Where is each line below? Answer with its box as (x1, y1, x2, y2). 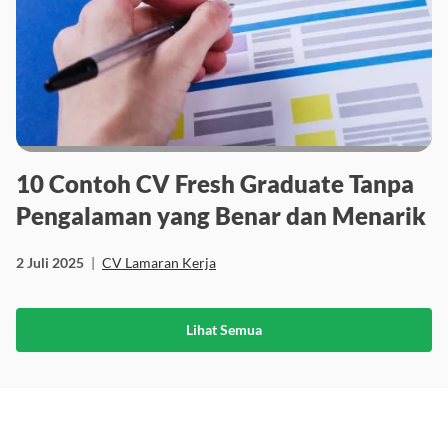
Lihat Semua (186, 320, 262, 338)
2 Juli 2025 (16, 253, 84, 271)
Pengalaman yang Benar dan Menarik (16, 200, 426, 230)
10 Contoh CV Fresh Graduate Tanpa (16, 168, 414, 198)
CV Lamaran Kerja (102, 253, 216, 271)
